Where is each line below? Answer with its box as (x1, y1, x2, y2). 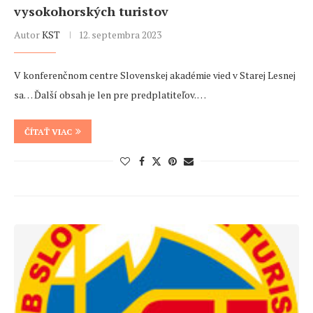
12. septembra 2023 (78, 28, 161, 42)
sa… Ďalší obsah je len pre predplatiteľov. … (14, 88, 206, 102)
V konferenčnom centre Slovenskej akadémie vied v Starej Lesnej (14, 68, 296, 82)
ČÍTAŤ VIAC (24, 126, 72, 138)
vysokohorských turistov (14, 3, 168, 20)
